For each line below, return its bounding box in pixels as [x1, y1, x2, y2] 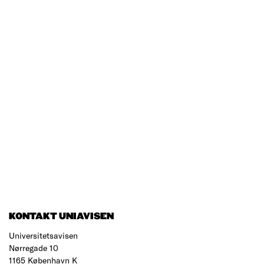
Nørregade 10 [9, 243, 58, 253]
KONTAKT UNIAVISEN [9, 212, 114, 222]
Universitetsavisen [9, 230, 78, 241]
